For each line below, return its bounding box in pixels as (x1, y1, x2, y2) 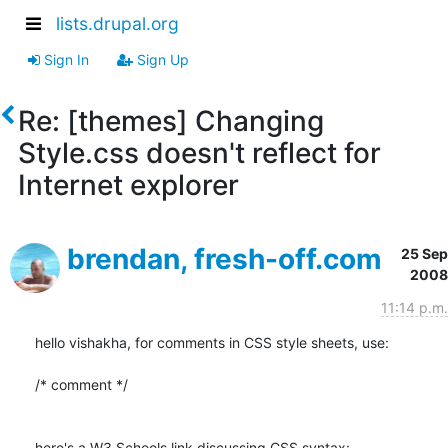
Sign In (40, 50, 89, 68)
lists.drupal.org (56, 13, 179, 35)
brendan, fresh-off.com (67, 241, 382, 276)
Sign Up (133, 50, 189, 68)
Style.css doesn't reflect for (17, 135, 381, 170)
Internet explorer (17, 167, 239, 202)
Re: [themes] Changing (17, 103, 324, 138)
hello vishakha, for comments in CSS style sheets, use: (35, 333, 389, 351)
